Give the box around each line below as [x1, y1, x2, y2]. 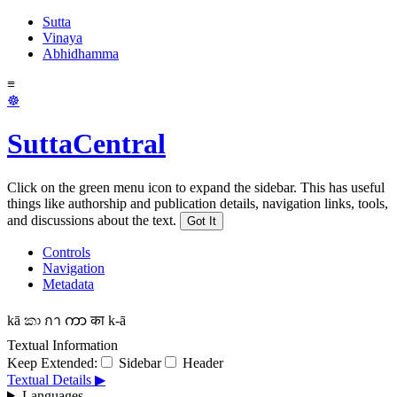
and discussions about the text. [7, 212, 176, 228]
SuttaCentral [7, 128, 166, 160]
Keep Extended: [7, 354, 97, 370]
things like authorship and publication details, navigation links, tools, [7, 195, 388, 211]
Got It [187, 214, 216, 228]
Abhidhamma [43, 46, 119, 61]
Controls [43, 244, 90, 260]
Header [179, 354, 223, 370]
